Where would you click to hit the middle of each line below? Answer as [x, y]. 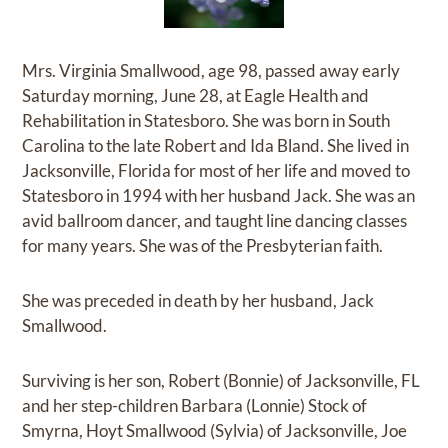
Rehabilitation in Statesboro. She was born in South [206, 120]
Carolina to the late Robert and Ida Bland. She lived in [216, 145]
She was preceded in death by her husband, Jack [198, 300]
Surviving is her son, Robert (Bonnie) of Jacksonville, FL [221, 380]
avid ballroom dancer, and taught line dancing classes [215, 220]
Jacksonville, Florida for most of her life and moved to [216, 170]
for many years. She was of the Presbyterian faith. [203, 245]
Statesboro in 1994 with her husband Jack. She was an [219, 195]
